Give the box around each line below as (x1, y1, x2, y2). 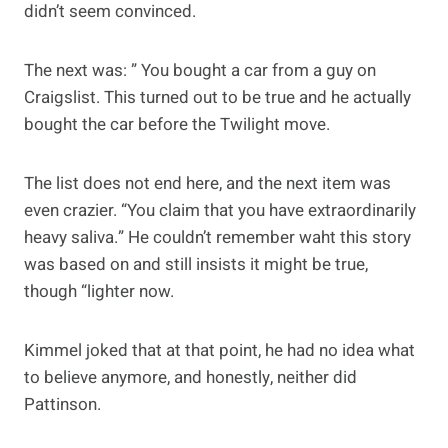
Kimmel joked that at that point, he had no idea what (24, 338, 415, 364)
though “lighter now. (24, 279, 174, 305)
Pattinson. (24, 392, 101, 418)
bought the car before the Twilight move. (24, 112, 330, 138)
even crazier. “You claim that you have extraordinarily (24, 198, 416, 224)
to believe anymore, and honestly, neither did (24, 365, 357, 391)
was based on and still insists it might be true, (24, 252, 368, 278)
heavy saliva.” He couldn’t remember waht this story (24, 225, 411, 251)
